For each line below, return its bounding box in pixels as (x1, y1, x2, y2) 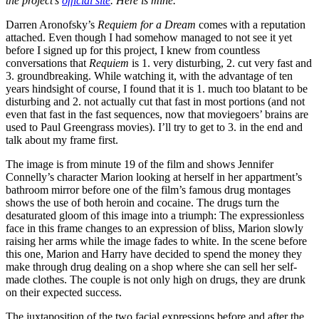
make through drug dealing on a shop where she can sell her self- (6, 260, 297, 273)
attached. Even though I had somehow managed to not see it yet (6, 31, 292, 43)
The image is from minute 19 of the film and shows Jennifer (6, 157, 273, 170)
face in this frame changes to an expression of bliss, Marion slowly (6, 221, 303, 234)
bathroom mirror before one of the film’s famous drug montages (6, 183, 291, 196)
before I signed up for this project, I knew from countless (6, 43, 260, 56)
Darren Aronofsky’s (6, 18, 98, 31)
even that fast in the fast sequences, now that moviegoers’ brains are (6, 108, 308, 120)
